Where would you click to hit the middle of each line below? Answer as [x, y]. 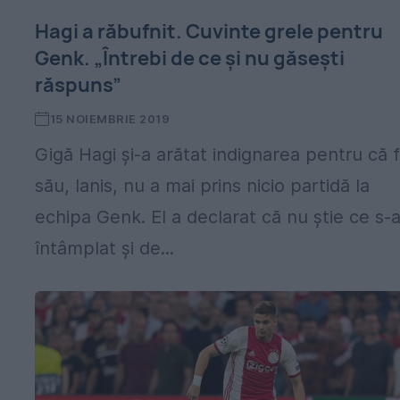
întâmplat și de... [105, 248]
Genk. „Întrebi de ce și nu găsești [190, 58]
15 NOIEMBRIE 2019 [110, 119]
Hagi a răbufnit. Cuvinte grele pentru [209, 31]
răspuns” [79, 85]
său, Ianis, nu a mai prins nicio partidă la [203, 186]
